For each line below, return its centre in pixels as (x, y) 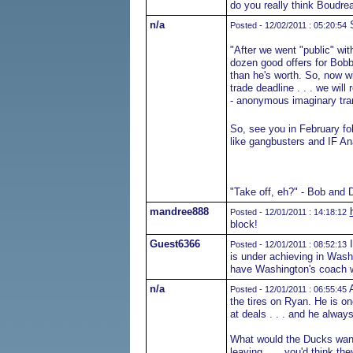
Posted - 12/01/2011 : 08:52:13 (288, 244)
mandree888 (179, 212)
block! (243, 224)
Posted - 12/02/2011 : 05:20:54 (288, 25)
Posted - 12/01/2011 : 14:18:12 (288, 212)
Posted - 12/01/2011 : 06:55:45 (288, 289)
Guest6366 (175, 244)
